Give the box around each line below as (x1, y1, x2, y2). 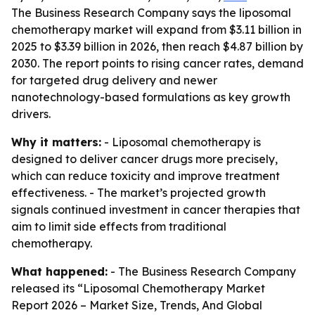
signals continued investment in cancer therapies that (11, 202, 300, 217)
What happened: (11, 264, 108, 278)
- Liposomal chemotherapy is (101, 135, 261, 149)
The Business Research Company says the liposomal (11, 6, 291, 20)
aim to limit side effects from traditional (11, 219, 226, 233)
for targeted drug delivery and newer (11, 73, 217, 87)
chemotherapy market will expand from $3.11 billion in (11, 22, 302, 37)
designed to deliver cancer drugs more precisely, (11, 152, 278, 166)
